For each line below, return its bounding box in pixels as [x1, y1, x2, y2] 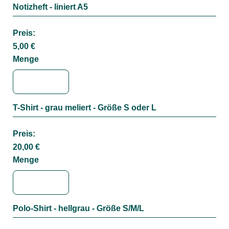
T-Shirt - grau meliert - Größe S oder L [13, 103, 156, 112]
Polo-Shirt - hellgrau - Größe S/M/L [13, 203, 144, 213]
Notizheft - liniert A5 [13, 2, 88, 11]
